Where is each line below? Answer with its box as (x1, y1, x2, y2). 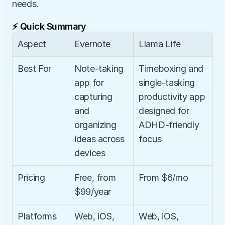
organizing (74, 120, 117, 130)
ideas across (74, 134, 125, 144)
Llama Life (139, 39, 181, 49)
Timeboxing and (139, 63, 203, 74)
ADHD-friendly (139, 120, 199, 130)
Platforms (18, 211, 57, 221)
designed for (139, 105, 189, 116)
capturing (74, 91, 113, 102)
